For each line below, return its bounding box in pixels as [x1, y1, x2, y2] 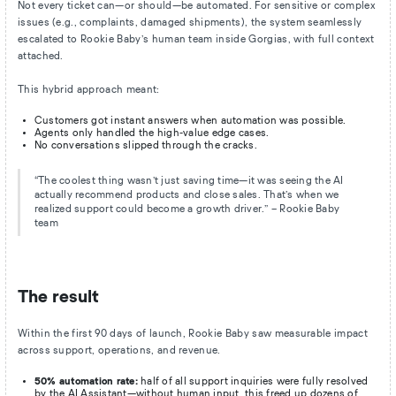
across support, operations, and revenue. [17, 346, 221, 356]
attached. [17, 51, 64, 62]
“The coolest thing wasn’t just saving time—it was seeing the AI [34, 176, 344, 187]
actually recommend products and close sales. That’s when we [34, 190, 339, 201]
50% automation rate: [34, 377, 138, 387]
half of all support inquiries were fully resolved [137, 377, 369, 387]
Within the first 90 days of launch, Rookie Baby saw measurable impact [17, 329, 368, 339]
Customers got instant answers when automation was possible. [34, 115, 346, 126]
